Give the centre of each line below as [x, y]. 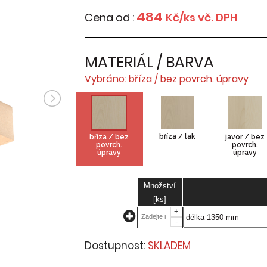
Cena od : [110, 18]
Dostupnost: [116, 246]
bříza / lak [177, 136]
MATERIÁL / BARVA [149, 62]
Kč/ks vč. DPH [201, 18]
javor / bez [245, 137]
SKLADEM [169, 246]
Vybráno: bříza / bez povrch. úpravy [166, 79]
